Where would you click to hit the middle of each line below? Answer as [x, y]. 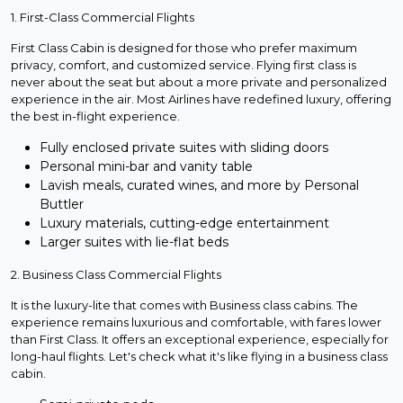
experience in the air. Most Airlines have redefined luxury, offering [201, 99]
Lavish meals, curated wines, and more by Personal [199, 186]
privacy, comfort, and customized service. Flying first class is [184, 65]
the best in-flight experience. [95, 116]
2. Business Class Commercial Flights [116, 275]
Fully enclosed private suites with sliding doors [184, 148]
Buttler [62, 205]
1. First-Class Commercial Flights [103, 18]
